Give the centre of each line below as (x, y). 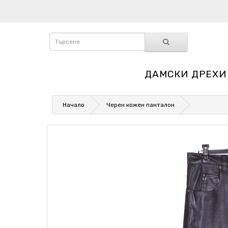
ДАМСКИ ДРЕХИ (186, 74)
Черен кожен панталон (140, 105)
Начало (74, 105)
